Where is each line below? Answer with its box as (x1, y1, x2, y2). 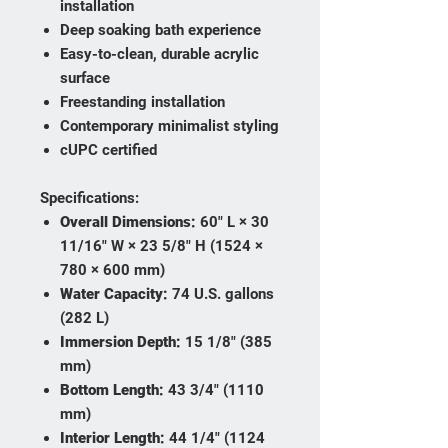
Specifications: (40, 189, 139, 208)
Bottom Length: (60, 381, 164, 400)
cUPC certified (60, 141, 157, 160)
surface (60, 69, 110, 88)
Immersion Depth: (60, 333, 181, 352)
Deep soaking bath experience (60, 21, 261, 40)
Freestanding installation (60, 93, 225, 112)
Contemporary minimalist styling (60, 117, 279, 136)
